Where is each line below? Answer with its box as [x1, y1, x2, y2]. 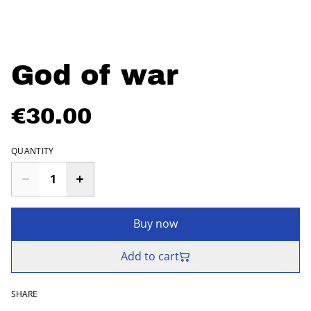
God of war [11, 60, 178, 90]
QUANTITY [11, 145, 54, 157]
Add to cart [121, 249, 179, 264]
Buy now [133, 216, 178, 231]
